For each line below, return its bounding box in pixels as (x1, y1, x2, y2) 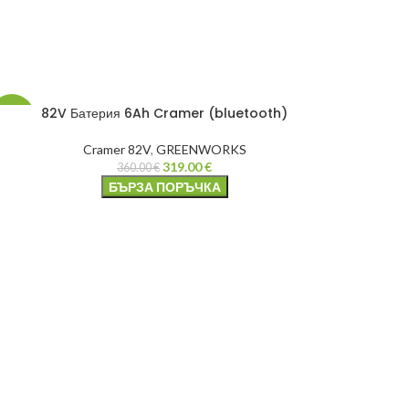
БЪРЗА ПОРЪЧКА (108, 178, 221, 194)
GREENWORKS (155, 141, 246, 157)
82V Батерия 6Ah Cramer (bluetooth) (41, 103, 288, 122)
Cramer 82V (82, 141, 151, 157)
